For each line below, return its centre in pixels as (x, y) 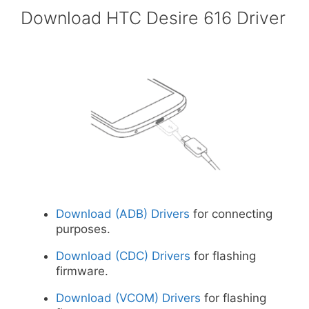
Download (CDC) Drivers (123, 256)
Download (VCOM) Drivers (128, 298)
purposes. (83, 229)
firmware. (82, 271)
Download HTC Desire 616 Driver (153, 18)
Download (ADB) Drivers (123, 214)
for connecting (231, 214)
